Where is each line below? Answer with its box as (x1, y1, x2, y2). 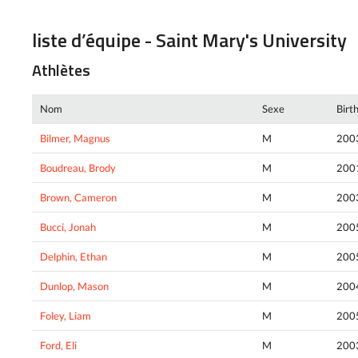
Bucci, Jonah (40, 221, 96, 234)
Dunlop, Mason (40, 280, 109, 293)
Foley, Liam (40, 309, 91, 323)
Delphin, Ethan (40, 250, 107, 264)
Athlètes (32, 58, 90, 83)
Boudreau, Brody (40, 161, 116, 175)
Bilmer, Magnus (40, 132, 110, 145)
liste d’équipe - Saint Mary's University (32, 25, 347, 54)
